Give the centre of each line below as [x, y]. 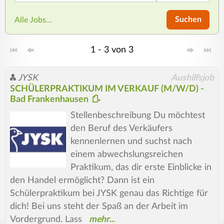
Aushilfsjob [193, 78]
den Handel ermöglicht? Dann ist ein [82, 180]
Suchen [188, 20]
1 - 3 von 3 [112, 49]
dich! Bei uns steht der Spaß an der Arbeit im [99, 206]
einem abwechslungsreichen [126, 154]
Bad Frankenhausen [50, 100]
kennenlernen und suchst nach [131, 141]
